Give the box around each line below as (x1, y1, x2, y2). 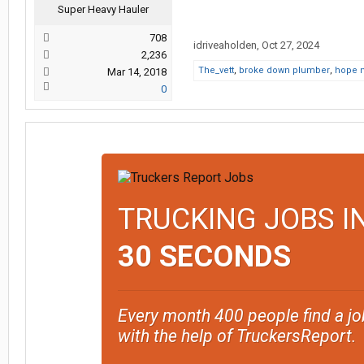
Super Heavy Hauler (58, 3, 149, 15)
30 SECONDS (117, 240, 291, 274)
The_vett (198, 65, 234, 76)
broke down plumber (239, 65, 330, 76)
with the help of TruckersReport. (117, 326, 356, 346)
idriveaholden (193, 39, 257, 51)
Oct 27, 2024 (262, 39, 319, 51)
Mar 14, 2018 (107, 66, 167, 78)
